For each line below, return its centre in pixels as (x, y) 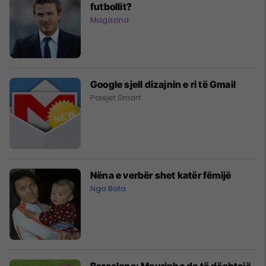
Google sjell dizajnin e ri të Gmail (163, 84)
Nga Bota (108, 188)
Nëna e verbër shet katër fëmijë (161, 175)
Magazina (110, 20)
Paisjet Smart (115, 97)
